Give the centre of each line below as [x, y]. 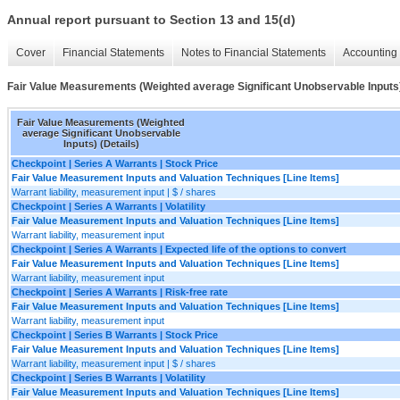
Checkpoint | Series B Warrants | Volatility [108, 377]
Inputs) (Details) [101, 143]
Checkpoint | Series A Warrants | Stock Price [115, 163]
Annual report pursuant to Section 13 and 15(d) [151, 20]
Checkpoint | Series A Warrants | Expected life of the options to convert [179, 249]
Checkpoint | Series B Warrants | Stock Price [115, 334]
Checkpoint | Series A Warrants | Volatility [108, 206]
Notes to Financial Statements [254, 53]
